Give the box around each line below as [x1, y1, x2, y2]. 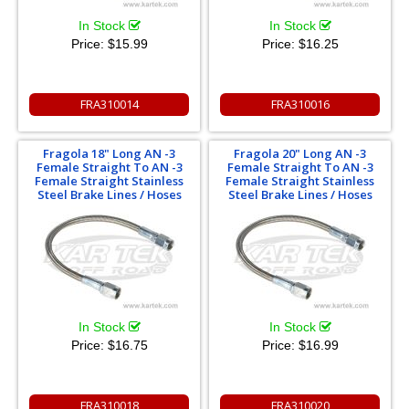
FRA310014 [79, 95, 139, 112]
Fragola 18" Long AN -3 [43, 144, 175, 162]
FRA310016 [270, 95, 330, 112]
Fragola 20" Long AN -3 [234, 144, 366, 162]
